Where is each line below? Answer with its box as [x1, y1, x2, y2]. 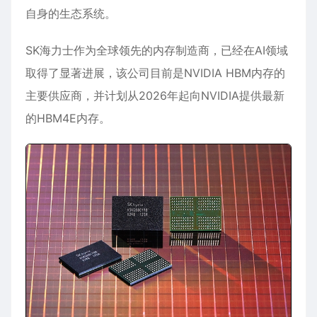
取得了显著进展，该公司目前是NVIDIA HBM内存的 [25, 66, 285, 80]
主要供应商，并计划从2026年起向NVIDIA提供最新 [25, 88, 284, 103]
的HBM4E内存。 [25, 111, 110, 125]
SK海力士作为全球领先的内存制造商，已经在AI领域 [25, 43, 288, 57]
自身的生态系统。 [25, 6, 116, 21]
